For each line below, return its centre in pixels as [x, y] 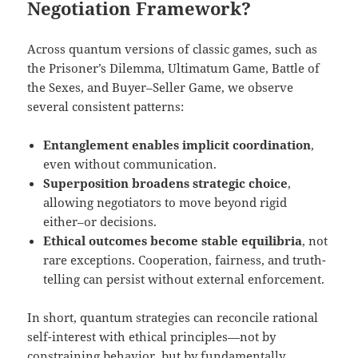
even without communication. [130, 163]
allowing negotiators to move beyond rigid [165, 202]
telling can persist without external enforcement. [184, 278]
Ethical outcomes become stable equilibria [173, 240]
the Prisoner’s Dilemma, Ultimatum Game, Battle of [174, 68]
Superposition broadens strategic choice [166, 183]
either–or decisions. [100, 221]
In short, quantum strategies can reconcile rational [173, 317]
